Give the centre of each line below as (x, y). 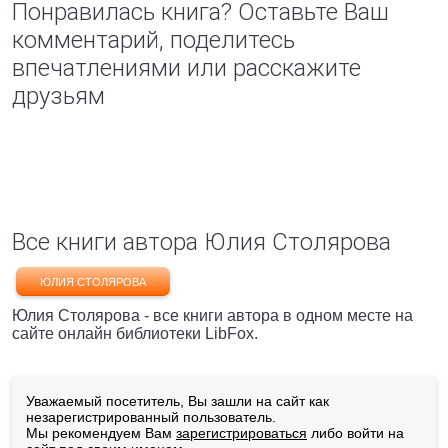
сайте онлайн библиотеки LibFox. (135, 333)
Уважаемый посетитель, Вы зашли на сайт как (177, 401)
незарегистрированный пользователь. (151, 417)
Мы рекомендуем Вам (101, 433)
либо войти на (355, 433)
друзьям (58, 96)
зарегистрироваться (241, 433)
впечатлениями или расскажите (186, 68)
